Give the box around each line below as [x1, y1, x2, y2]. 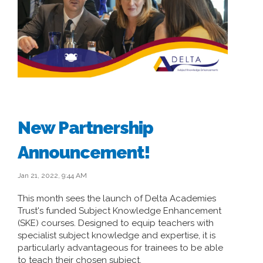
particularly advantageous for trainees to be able [18, 242, 223, 253]
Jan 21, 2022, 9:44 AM [18, 171, 87, 180]
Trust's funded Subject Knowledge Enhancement [18, 205, 221, 216]
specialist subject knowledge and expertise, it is [18, 230, 215, 241]
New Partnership [18, 117, 153, 138]
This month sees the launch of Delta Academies [18, 193, 216, 204]
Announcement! [18, 142, 150, 163]
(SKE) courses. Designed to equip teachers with [18, 218, 214, 228]
